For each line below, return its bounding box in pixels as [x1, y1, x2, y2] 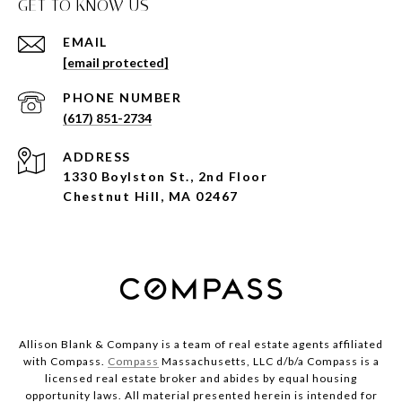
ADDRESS [63, 148, 131, 164]
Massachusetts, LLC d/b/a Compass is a [158, 354, 380, 368]
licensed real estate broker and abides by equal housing [45, 371, 357, 385]
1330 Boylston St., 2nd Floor [63, 168, 267, 184]
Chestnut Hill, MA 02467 [63, 188, 239, 204]
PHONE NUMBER [63, 89, 181, 105]
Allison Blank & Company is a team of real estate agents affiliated [19, 336, 383, 351]
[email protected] [63, 54, 169, 70]
